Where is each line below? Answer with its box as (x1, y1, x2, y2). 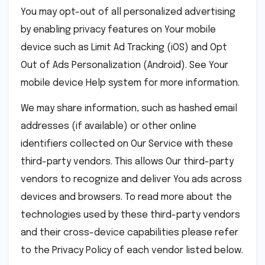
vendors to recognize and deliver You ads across (21, 174, 242, 185)
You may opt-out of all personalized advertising (21, 7, 235, 18)
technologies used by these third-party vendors (21, 209, 240, 220)
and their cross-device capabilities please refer (21, 227, 238, 238)
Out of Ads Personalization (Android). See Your (21, 60, 228, 71)
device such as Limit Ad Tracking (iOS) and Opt (21, 43, 227, 53)
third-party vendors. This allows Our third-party (21, 156, 234, 167)
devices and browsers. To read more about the (21, 192, 232, 202)
